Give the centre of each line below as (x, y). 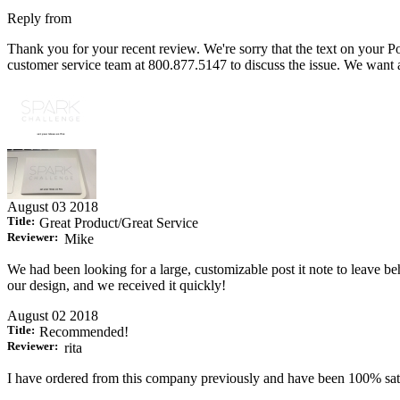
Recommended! (84, 332)
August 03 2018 (53, 207)
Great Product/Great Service (119, 223)
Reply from (39, 19)
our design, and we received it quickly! (117, 286)
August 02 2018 (53, 316)
